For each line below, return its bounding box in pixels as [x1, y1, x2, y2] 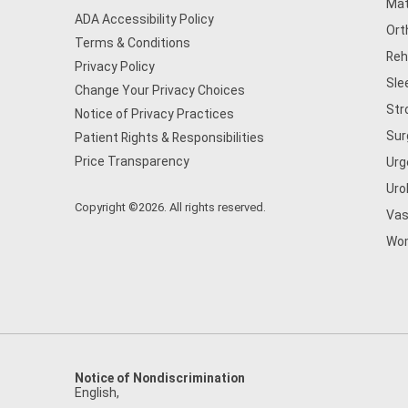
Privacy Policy [75, 59, 155, 74]
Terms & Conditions [75, 36, 190, 50]
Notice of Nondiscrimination [75, 371, 245, 385]
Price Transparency [75, 154, 189, 168]
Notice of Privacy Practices [75, 107, 234, 121]
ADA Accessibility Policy [75, 12, 214, 26]
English [75, 385, 117, 400]
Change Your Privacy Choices [75, 83, 245, 97]
